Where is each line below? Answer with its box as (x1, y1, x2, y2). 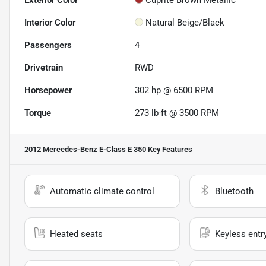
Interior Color (24, 17, 75, 28)
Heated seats (50, 229, 103, 240)
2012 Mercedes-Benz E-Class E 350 (24, 145, 146, 154)
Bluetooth (214, 186, 254, 197)
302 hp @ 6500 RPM (135, 85, 214, 96)
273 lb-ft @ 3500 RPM (135, 107, 220, 119)
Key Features (146, 145, 192, 154)
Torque (24, 107, 51, 119)
